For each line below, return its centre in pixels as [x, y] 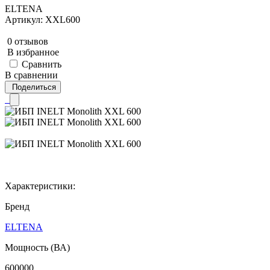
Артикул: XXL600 [42, 19]
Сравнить [42, 64]
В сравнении [31, 75]
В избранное [33, 52]
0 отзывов [28, 41]
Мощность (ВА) [37, 247]
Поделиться [34, 87]
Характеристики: [40, 186]
